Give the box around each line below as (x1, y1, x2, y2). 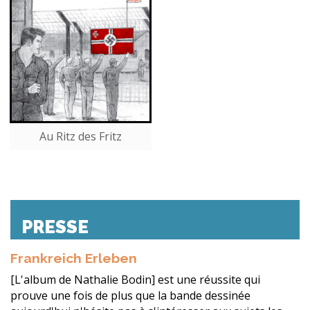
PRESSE (21, 216, 89, 237)
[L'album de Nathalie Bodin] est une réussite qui (10, 272, 260, 288)
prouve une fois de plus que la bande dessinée (10, 288, 250, 304)
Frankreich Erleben (10, 250, 137, 266)
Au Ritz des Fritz (39, 128, 122, 144)
